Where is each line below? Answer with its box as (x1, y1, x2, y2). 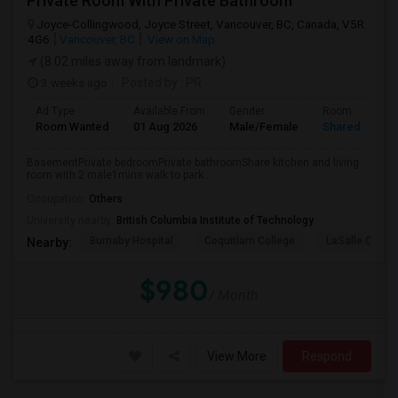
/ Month (209, 287, 259, 304)
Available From (133, 105, 205, 117)
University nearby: (27, 214, 116, 227)
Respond (302, 349, 352, 363)
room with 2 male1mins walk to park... (27, 169, 211, 181)
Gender (229, 105, 265, 117)
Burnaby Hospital (90, 235, 173, 247)
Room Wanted (36, 120, 109, 133)
